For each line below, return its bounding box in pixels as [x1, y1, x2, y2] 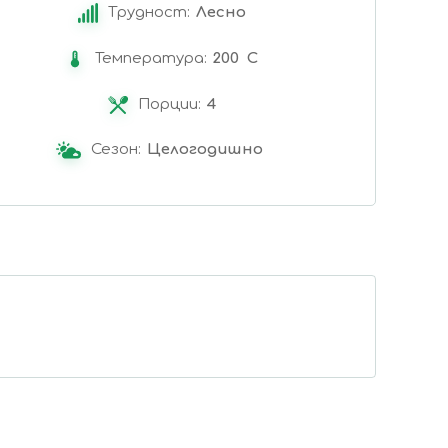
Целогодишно [146, 141, 263, 159]
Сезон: [90, 141, 141, 159]
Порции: [137, 96, 201, 114]
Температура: [95, 50, 207, 68]
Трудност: [107, 4, 190, 22]
